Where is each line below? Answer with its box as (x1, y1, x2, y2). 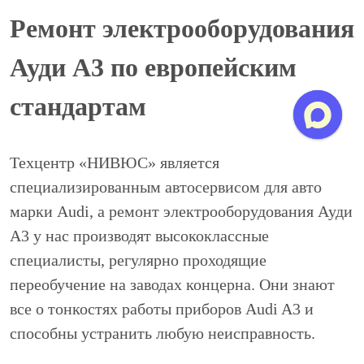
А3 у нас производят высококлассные (10, 226, 269, 245)
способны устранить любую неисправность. (10, 323, 315, 342)
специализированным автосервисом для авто (10, 177, 322, 196)
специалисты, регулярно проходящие (10, 250, 266, 269)
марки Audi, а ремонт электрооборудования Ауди (10, 201, 353, 220)
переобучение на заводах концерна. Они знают (10, 275, 335, 293)
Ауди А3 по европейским (10, 52, 297, 82)
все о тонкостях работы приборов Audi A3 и (10, 299, 314, 318)
